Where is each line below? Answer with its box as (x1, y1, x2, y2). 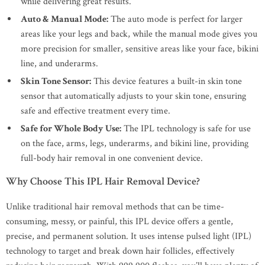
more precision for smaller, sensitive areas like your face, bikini (21, 43, 258, 55)
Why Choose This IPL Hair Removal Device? (6, 174, 200, 188)
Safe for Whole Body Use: (21, 122, 121, 135)
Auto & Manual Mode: (21, 13, 108, 25)
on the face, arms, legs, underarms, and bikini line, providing (21, 137, 248, 150)
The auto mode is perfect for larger (108, 13, 243, 25)
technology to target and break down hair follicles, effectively (6, 245, 234, 257)
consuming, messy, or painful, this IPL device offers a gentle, (6, 215, 233, 228)
